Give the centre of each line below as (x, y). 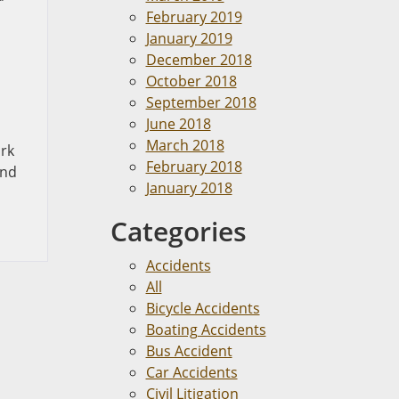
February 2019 (194, 17)
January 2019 (189, 38)
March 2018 (185, 145)
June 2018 (178, 124)
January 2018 (189, 188)
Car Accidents (191, 372)
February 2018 (194, 167)
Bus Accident (189, 351)
